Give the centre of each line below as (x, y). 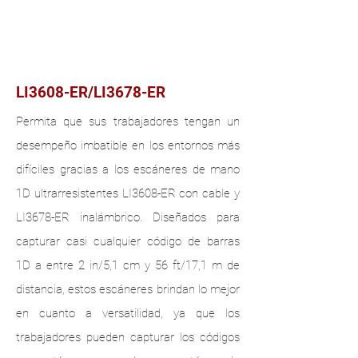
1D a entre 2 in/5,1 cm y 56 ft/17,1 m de (128, 265)
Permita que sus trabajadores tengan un (128, 121)
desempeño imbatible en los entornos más (128, 145)
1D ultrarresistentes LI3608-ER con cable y (128, 193)
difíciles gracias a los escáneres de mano (128, 169)
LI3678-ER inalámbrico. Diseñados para (128, 217)
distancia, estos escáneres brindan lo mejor (128, 289)
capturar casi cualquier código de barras (128, 241)
